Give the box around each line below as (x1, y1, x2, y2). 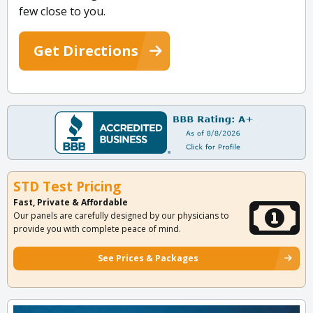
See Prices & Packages (98, 252, 198, 265)
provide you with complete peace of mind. (13, 223, 181, 235)
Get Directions (34, 41, 138, 61)
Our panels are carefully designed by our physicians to (13, 210, 229, 222)
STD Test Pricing (13, 177, 121, 196)
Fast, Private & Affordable (13, 196, 128, 209)
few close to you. (19, 3, 105, 20)
